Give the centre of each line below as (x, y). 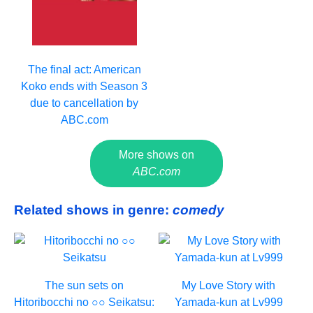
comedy (198, 210)
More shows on (156, 154)
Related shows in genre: (93, 210)
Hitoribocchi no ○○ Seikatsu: (85, 303)
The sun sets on (85, 286)
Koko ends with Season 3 (85, 86)
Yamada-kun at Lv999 (228, 303)
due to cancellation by (85, 103)
